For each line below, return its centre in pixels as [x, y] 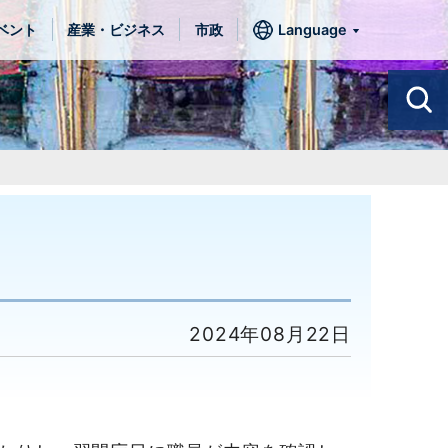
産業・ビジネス [116, 29]
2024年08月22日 [270, 334]
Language [312, 29]
